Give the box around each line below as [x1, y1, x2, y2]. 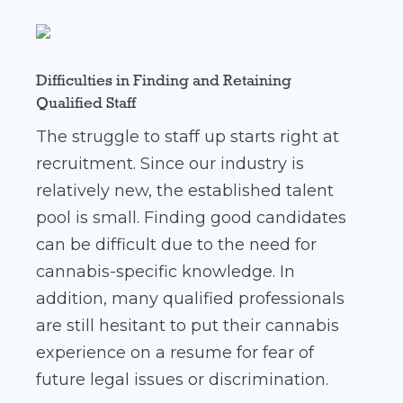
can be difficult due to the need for [36, 235, 317, 255]
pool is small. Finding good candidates [36, 208, 346, 228]
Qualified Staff [36, 93, 136, 113]
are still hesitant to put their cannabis [36, 316, 339, 336]
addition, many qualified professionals [36, 289, 345, 309]
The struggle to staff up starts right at [36, 127, 339, 148]
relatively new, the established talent [36, 181, 334, 201]
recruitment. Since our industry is [36, 154, 304, 175]
